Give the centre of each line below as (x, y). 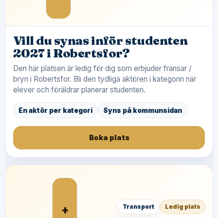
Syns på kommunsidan (143, 110)
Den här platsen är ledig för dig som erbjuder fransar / (102, 68)
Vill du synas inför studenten (100, 40)
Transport (138, 207)
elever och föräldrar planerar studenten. (79, 90)
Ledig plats (183, 207)
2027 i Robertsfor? (72, 53)
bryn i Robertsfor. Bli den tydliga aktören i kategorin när (105, 79)
